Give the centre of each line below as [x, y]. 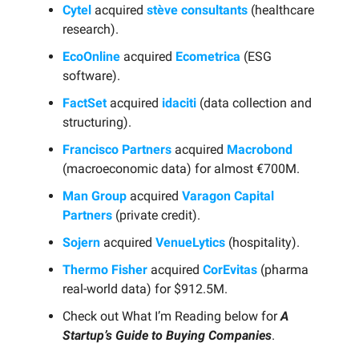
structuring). [97, 122]
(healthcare [281, 10]
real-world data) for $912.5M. [145, 288]
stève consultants [197, 10]
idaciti [179, 103]
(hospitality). [262, 242]
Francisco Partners [117, 149]
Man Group [95, 196]
